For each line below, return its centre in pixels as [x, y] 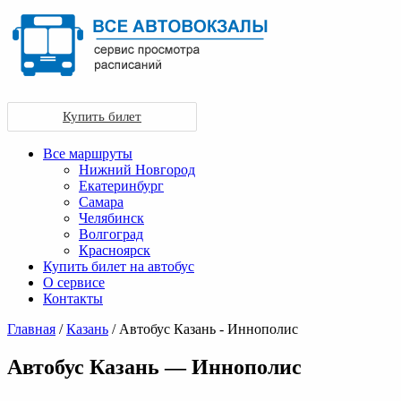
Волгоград [111, 234]
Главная [31, 329]
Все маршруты [88, 154]
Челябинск [111, 218]
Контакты [73, 299]
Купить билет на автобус [119, 266]
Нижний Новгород [137, 170]
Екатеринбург [121, 186]
